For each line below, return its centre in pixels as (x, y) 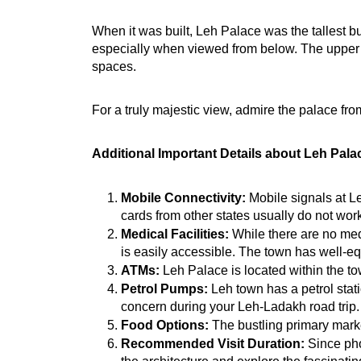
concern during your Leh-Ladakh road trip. (240, 307)
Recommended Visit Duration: (213, 344)
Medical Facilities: (175, 234)
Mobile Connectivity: (183, 198)
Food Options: (165, 326)
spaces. (114, 67)
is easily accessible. (178, 252)
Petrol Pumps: (164, 289)
